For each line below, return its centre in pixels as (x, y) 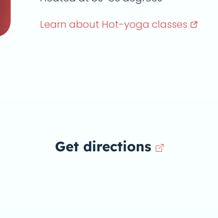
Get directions (103, 146)
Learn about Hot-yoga (96, 24)
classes (171, 24)
